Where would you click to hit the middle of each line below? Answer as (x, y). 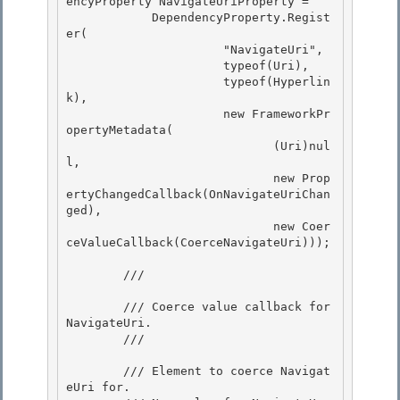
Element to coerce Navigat (241, 371)
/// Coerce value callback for (95, 307)
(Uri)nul (170, 146)
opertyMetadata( (123, 130)
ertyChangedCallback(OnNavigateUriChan (198, 195)
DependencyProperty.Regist (109, 18)
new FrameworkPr (145, 114)
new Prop (170, 179)
